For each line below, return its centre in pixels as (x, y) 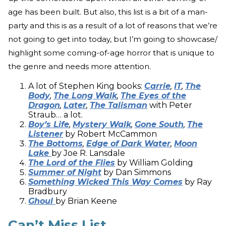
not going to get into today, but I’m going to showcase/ (113, 39)
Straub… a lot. (55, 115)
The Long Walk (85, 95)
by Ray (197, 182)
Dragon (44, 105)
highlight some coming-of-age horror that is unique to (111, 52)
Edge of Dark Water (128, 143)
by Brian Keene (86, 201)
